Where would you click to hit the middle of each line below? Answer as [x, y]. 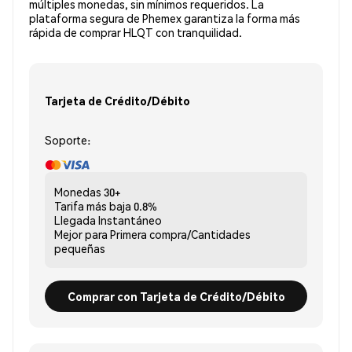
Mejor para [81, 235]
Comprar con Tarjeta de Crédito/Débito [176, 296]
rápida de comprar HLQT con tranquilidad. [136, 33]
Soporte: [68, 140]
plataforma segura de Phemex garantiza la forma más [165, 18]
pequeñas [80, 249]
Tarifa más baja [93, 206]
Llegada [75, 220]
